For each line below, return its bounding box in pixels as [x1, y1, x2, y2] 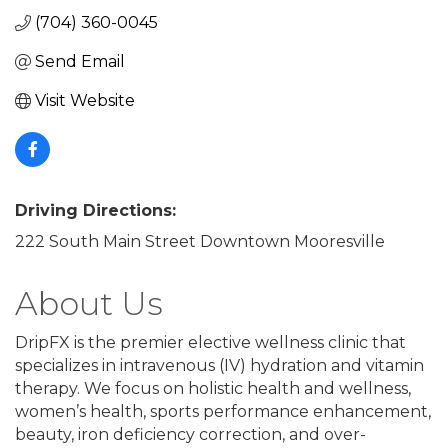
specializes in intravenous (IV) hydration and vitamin [15, 356, 424, 376]
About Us [15, 284, 163, 324]
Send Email [35, 52, 125, 72]
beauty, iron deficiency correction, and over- [15, 425, 366, 445]
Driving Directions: [15, 201, 176, 221]
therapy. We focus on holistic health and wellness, [15, 379, 411, 399]
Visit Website [35, 91, 135, 111]
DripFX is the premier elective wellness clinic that [15, 333, 406, 353]
